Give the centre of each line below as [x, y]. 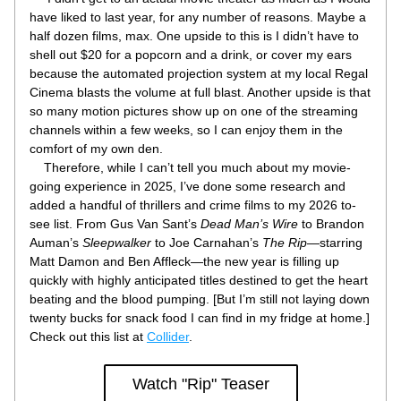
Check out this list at [88, 337]
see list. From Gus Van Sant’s [115, 224]
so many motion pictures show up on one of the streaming [194, 111]
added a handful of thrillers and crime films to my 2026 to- [193, 205]
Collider [168, 337]
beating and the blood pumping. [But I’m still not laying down [200, 299]
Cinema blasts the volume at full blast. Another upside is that [200, 92]
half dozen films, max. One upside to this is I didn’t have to [194, 36]
